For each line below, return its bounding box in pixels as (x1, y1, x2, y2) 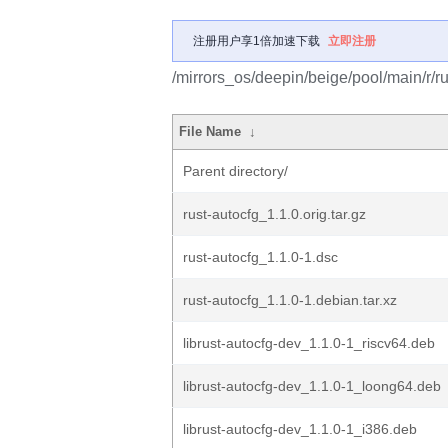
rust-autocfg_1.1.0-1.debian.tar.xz (183, 292, 397, 308)
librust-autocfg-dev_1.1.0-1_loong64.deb (183, 378, 441, 394)
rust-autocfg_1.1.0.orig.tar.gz (183, 206, 366, 222)
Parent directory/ (183, 163, 288, 179)
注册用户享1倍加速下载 (193, 34, 320, 48)
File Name (179, 124, 242, 139)
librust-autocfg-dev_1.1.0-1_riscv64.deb (183, 335, 435, 351)
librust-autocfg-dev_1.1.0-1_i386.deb (183, 421, 417, 437)
